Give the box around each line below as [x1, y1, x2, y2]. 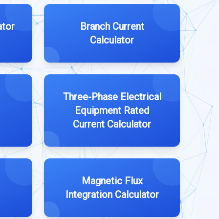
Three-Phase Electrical [63, 91, 161, 103]
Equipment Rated [75, 105, 149, 116]
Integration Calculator [65, 189, 159, 200]
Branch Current [80, 21, 144, 32]
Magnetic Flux [81, 175, 143, 187]
